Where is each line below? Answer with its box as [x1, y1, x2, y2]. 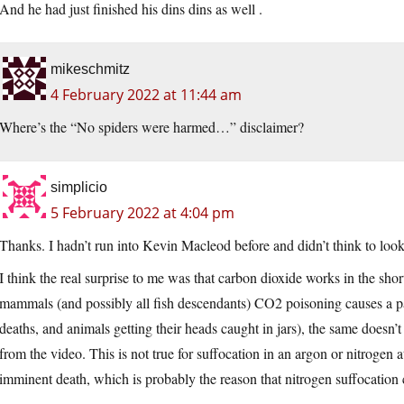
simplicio [50, 179, 107, 196]
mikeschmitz [50, 61, 130, 78]
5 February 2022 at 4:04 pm [50, 203, 234, 224]
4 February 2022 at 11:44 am [50, 85, 242, 106]
